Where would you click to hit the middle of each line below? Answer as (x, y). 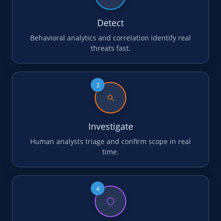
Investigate (110, 126)
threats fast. (110, 48)
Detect (110, 23)
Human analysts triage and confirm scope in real (110, 141)
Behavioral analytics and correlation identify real (110, 38)
